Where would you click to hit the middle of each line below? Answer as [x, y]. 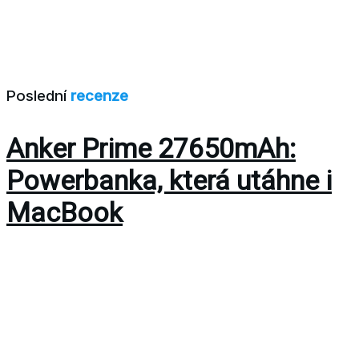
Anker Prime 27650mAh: [151, 149]
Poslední [38, 96]
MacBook [65, 213]
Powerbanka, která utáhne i [169, 181]
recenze [99, 96]
